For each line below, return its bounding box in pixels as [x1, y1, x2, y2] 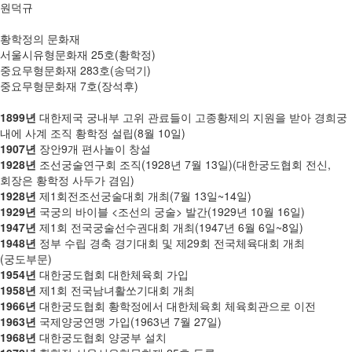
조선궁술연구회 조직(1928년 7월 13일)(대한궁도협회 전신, [36, 156, 331, 172]
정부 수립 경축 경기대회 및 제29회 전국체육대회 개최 [36, 235, 305, 251]
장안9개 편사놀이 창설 [36, 141, 151, 156]
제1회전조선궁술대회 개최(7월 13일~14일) [36, 188, 251, 203]
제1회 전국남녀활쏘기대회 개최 [36, 282, 195, 298]
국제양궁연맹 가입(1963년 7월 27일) [36, 313, 222, 329]
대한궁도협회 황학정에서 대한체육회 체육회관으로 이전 [36, 298, 316, 313]
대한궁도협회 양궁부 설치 [36, 329, 167, 345]
